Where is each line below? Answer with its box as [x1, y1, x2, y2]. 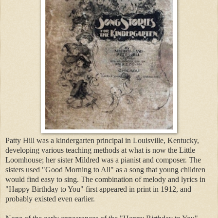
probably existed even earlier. [5, 194, 95, 203]
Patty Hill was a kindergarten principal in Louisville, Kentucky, [5, 136, 199, 145]
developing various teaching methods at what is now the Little [5, 145, 195, 154]
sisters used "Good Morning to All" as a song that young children [5, 165, 205, 174]
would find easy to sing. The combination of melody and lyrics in [5, 175, 205, 183]
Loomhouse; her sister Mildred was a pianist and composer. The [5, 155, 201, 164]
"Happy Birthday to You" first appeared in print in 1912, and [5, 184, 191, 193]
